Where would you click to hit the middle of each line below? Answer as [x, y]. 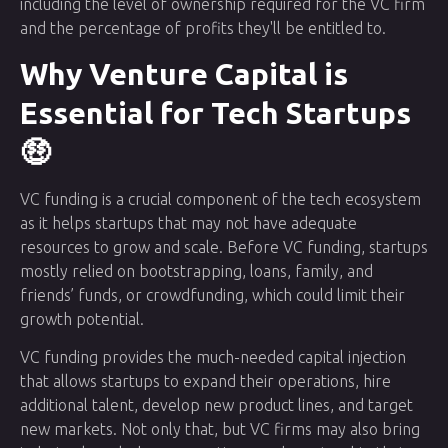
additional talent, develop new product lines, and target [216, 405]
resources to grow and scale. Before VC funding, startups [224, 246]
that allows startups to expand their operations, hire [205, 381]
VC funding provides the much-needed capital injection [213, 357]
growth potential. [82, 318]
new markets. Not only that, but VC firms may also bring [220, 429]
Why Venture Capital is [184, 73]
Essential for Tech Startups [215, 112]
